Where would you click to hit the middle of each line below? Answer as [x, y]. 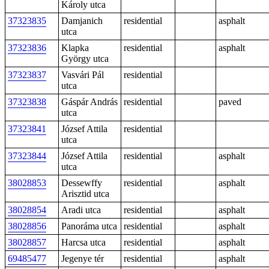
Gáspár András [89, 102]
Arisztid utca [85, 194]
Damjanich [82, 21]
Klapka [75, 48]
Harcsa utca [83, 242]
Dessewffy [82, 183]
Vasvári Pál [83, 75]
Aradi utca [81, 210]
